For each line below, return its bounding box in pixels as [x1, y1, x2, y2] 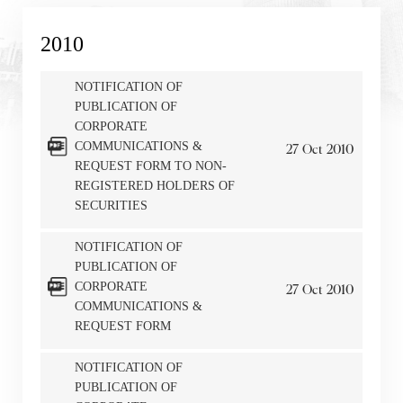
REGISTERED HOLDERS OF [74, 178, 235, 193]
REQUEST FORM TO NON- [74, 158, 227, 173]
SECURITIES [74, 198, 148, 212]
